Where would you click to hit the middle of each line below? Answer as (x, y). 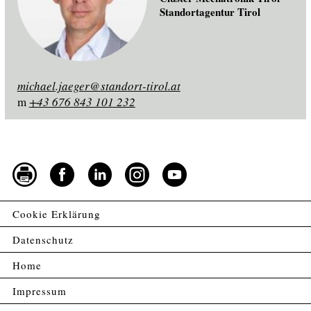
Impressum (40, 291)
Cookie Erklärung (57, 213)
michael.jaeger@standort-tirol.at (99, 86)
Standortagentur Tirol (210, 11)
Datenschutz (43, 239)
